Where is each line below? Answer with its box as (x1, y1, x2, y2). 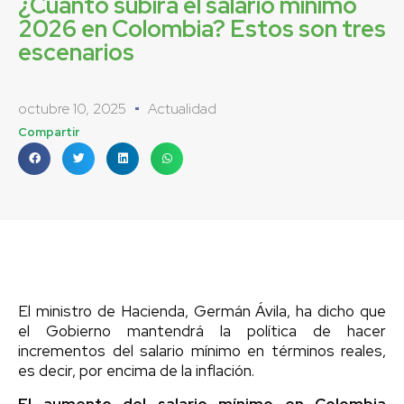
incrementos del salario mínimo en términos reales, (18, 340, 386, 361)
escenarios (18, 36, 134, 68)
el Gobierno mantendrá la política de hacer (18, 320, 386, 341)
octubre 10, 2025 (18, 98, 126, 118)
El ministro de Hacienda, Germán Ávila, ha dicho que (18, 300, 386, 321)
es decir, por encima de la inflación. (18, 360, 254, 381)
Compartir (18, 124, 79, 140)
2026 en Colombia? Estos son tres (18, 13, 386, 44)
